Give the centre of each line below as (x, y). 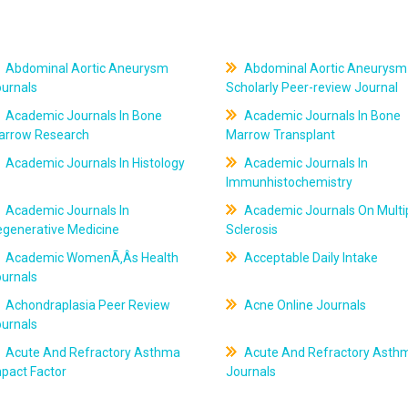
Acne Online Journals (303, 305)
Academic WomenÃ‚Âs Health (91, 258)
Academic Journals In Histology (94, 163)
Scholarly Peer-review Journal (311, 87)
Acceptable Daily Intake (309, 258)
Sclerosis (251, 229)
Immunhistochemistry (289, 182)
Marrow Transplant (280, 135)
